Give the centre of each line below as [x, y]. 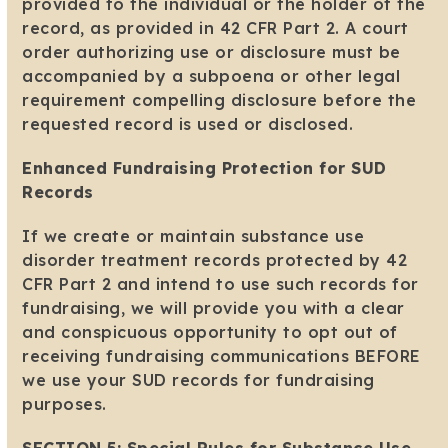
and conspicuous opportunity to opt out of [210, 332]
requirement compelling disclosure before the [219, 100]
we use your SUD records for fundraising [198, 380]
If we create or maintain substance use [193, 236]
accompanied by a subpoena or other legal [211, 76]
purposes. [64, 404]
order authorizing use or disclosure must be [211, 52]
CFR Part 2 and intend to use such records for [220, 284]
